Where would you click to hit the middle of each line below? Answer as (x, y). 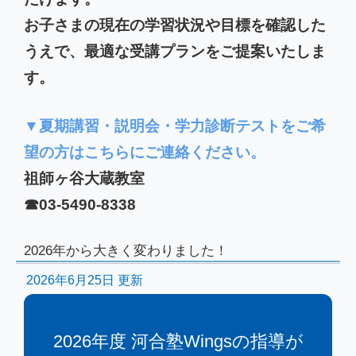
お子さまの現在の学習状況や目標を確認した (175, 25)
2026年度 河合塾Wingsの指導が (178, 342)
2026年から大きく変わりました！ (126, 251)
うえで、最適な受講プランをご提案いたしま (175, 52)
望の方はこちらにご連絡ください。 (145, 153)
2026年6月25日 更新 (85, 281)
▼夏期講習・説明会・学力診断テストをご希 (175, 126)
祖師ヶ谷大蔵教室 (84, 179)
